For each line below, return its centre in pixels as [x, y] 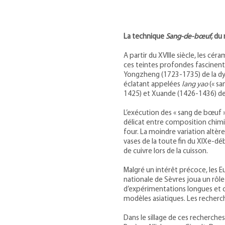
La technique [145, 37]
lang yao [195, 85]
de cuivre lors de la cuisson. [166, 151]
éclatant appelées [153, 85]
